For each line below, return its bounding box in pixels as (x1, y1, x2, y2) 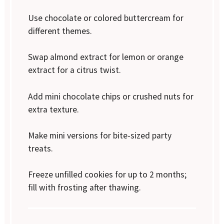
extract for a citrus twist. (28, 64, 121, 76)
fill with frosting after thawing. (28, 182, 141, 193)
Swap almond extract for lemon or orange (28, 51, 184, 63)
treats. (28, 142, 53, 154)
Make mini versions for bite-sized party (28, 129, 172, 141)
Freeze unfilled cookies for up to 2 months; (28, 169, 187, 180)
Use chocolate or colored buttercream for (28, 12, 184, 23)
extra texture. (28, 103, 79, 115)
